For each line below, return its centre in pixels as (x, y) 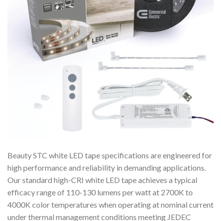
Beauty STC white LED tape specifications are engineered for (110, 155)
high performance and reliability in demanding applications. (107, 167)
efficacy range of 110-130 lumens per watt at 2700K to (100, 192)
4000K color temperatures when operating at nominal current (110, 204)
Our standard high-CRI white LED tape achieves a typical (102, 180)
